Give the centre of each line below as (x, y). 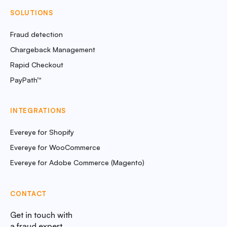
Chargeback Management (53, 49)
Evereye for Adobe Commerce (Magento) (77, 162)
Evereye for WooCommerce (55, 147)
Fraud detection (36, 34)
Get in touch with (41, 215)
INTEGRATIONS (38, 111)
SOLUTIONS (32, 13)
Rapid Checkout (37, 64)
